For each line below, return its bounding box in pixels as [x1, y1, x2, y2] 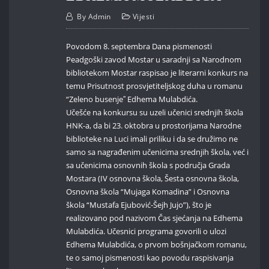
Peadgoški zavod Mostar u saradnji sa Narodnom [66, 54, 242, 65]
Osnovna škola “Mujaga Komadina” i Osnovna [66, 186, 230, 198]
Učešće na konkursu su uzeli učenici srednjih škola [66, 107, 244, 118]
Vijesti [133, 11, 155, 22]
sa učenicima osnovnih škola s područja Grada [66, 160, 231, 171]
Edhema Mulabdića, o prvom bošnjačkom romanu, [66, 239, 247, 250]
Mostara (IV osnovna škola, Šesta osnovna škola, [66, 173, 240, 184]
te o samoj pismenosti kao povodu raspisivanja [66, 252, 234, 264]
